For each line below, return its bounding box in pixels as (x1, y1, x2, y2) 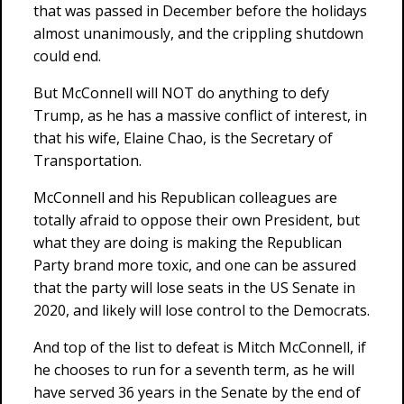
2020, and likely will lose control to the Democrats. (33, 300, 370, 320)
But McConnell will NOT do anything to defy (33, 83, 329, 103)
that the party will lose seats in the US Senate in (33, 278, 355, 298)
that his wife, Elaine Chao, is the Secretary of (33, 128, 333, 148)
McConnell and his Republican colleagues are (33, 188, 337, 207)
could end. (33, 46, 101, 66)
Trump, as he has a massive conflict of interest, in (33, 106, 367, 125)
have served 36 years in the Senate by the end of (33, 382, 361, 402)
